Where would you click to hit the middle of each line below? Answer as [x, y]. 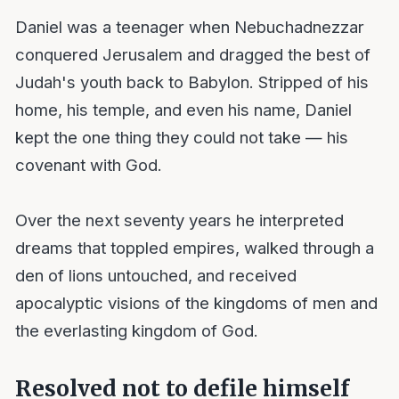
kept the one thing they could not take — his [181, 137]
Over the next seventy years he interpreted [179, 220]
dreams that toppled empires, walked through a [194, 247]
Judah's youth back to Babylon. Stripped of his [191, 81]
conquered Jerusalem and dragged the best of [192, 54]
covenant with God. [88, 164]
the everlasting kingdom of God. [136, 330]
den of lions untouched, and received [155, 275]
